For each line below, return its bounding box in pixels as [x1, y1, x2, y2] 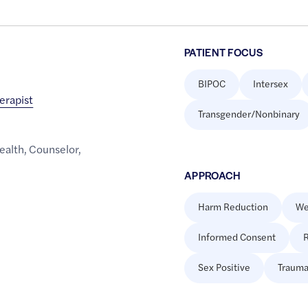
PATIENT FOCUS [184, 45, 263, 60]
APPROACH [184, 168, 241, 183]
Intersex [252, 76, 288, 91]
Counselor [29, 141, 79, 157]
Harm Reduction [197, 199, 268, 214]
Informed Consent [197, 230, 276, 244]
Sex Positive [197, 260, 250, 274]
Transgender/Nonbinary [197, 107, 300, 121]
